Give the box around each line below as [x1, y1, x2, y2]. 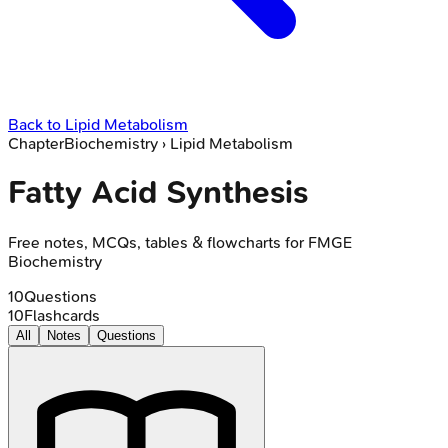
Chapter [8, 134, 64, 153]
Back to [8, 115, 65, 134]
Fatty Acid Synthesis [8, 174, 308, 212]
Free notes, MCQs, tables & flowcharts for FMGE [8, 232, 352, 252]
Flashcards [24, 305, 100, 325]
